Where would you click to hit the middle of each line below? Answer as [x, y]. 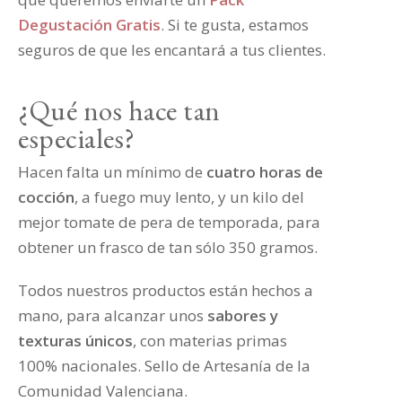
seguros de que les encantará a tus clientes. [172, 50]
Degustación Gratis [89, 25]
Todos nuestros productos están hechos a [166, 290]
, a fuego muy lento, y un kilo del [189, 197]
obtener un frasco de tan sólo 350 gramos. [168, 247]
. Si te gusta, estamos [235, 25]
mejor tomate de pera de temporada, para [169, 222]
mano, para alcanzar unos [113, 315]
